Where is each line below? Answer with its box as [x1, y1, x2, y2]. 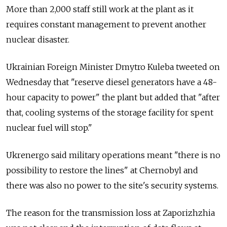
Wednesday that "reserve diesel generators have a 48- [6, 77, 217, 87]
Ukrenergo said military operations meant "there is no [6, 149, 220, 160]
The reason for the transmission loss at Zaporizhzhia [6, 207, 215, 218]
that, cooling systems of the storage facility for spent [6, 107, 213, 118]
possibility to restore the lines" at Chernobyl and [6, 165, 198, 175]
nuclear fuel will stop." [6, 122, 92, 133]
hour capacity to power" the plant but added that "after [6, 92, 220, 102]
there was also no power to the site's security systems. [6, 180, 218, 191]
